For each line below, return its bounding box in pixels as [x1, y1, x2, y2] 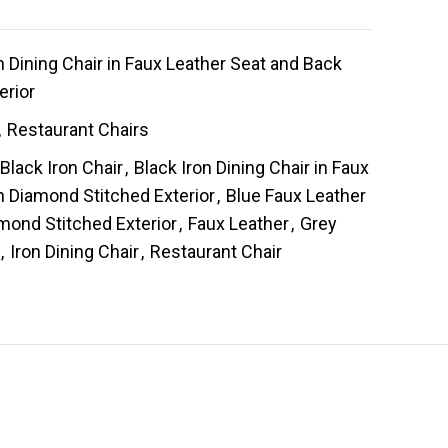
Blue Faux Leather [226, 185, 366, 207]
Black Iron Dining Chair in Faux [134, 157, 369, 179]
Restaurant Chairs [7, 119, 149, 141]
